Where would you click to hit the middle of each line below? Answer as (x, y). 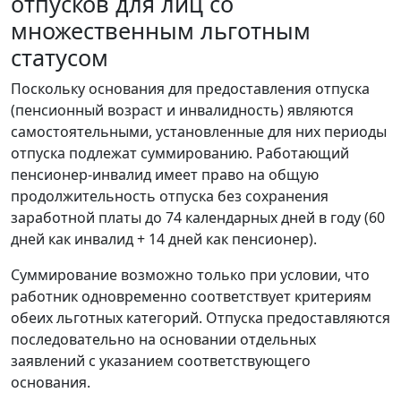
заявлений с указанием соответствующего (161, 361)
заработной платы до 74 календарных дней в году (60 (198, 218)
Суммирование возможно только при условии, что (190, 275)
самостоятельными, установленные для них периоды (199, 132)
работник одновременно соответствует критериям (191, 296)
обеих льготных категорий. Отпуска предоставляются (200, 318)
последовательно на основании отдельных (163, 339)
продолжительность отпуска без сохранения (170, 196)
